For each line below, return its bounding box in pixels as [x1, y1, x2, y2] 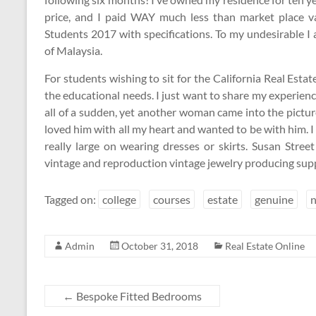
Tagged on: [44, 193, 98, 206]
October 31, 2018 [121, 240, 198, 252]
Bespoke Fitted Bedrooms [74, 289, 202, 303]
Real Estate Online [225, 240, 305, 252]
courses [153, 193, 190, 206]
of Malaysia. [44, 44, 102, 57]
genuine [255, 193, 293, 206]
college [102, 193, 136, 206]
